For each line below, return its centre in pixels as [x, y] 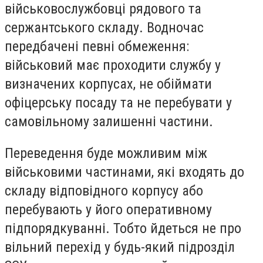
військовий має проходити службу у [113, 65]
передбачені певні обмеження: [97, 47]
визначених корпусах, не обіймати [108, 84]
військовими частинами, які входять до [124, 172]
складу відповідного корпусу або [104, 190]
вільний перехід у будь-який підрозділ [120, 247]
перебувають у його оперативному [108, 209]
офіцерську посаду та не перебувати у [118, 103]
